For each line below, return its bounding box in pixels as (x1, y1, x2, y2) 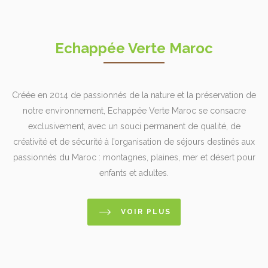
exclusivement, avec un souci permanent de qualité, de (28, 121, 240, 131)
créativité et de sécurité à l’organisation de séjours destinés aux (13, 136, 255, 147)
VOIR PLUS (121, 207, 171, 216)
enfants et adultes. (99, 167, 169, 178)
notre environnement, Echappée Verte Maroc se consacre (22, 105, 246, 115)
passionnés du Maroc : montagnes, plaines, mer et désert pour (13, 152, 255, 162)
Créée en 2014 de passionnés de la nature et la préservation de (12, 90, 256, 100)
